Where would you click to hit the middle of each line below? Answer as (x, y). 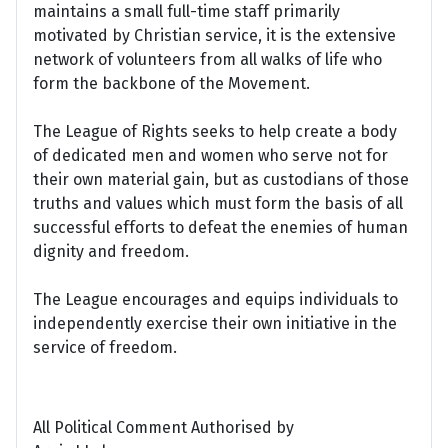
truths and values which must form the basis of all (218, 204)
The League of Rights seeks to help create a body (215, 132)
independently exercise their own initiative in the (215, 324)
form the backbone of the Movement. (171, 84)
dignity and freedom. (111, 252)
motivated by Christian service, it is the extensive (214, 36)
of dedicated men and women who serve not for (210, 156)
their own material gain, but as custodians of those (221, 180)
